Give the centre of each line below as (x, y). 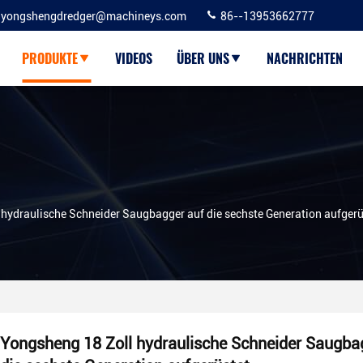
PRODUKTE (50, 58)
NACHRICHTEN (305, 58)
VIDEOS (134, 58)
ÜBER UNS (203, 58)
